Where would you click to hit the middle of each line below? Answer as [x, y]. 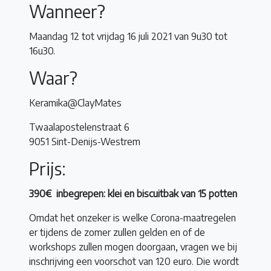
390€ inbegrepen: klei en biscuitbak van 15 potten [134, 193]
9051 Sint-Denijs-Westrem [85, 142]
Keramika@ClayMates [75, 103]
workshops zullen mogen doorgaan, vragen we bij [133, 247]
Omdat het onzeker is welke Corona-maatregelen [132, 217]
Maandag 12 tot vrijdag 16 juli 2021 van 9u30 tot [128, 37]
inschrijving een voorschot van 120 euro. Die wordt [134, 261]
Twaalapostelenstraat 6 [79, 127]
